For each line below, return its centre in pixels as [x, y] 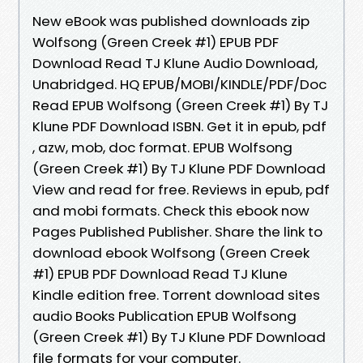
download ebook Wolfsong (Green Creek [171, 252]
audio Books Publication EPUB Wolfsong [164, 316]
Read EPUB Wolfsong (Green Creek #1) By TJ [180, 105]
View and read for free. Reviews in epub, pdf [181, 189]
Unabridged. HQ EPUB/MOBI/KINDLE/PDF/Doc [179, 84]
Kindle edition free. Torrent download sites [176, 295]
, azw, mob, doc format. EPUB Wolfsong [162, 147]
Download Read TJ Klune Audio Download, [175, 63]
